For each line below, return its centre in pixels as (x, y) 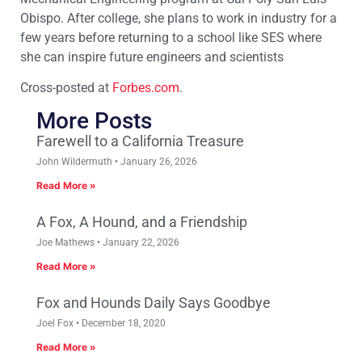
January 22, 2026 (140, 242)
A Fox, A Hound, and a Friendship (142, 221)
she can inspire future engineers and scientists (152, 57)
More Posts (94, 120)
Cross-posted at (66, 88)
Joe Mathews (67, 242)
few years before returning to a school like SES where (171, 37)
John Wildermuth (76, 161)
